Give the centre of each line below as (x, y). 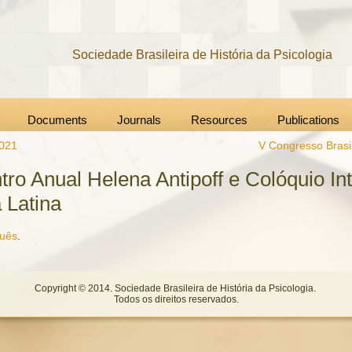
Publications (308, 120)
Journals (139, 120)
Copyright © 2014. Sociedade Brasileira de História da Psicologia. (176, 288)
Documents (57, 120)
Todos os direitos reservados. (176, 299)
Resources (219, 120)
